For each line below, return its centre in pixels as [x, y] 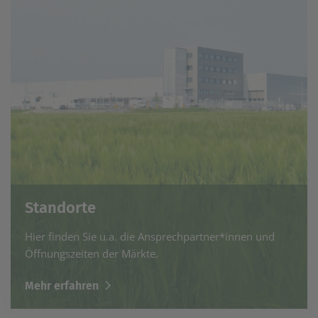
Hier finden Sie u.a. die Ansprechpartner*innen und [150, 236]
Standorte [60, 207]
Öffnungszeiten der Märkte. [92, 253]
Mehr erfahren [62, 285]
